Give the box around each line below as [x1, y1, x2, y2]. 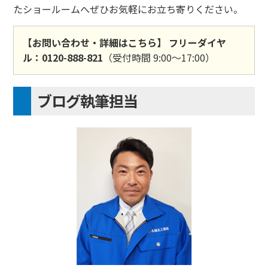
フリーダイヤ [169, 35, 227, 50]
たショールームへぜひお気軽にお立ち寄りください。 [13, 1, 243, 16]
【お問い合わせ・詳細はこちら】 [23, 35, 167, 50]
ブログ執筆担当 [37, 89, 138, 111]
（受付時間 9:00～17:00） [103, 50, 215, 65]
